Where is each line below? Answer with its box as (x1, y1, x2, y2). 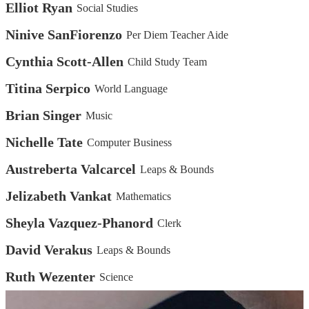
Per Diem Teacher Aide (126, 28, 229, 41)
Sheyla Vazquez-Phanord (6, 215, 153, 231)
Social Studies (77, 1, 139, 14)
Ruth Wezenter (6, 269, 95, 285)
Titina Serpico (6, 81, 90, 97)
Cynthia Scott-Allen (6, 54, 123, 70)
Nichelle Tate (6, 134, 83, 150)
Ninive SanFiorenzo (6, 27, 122, 43)
